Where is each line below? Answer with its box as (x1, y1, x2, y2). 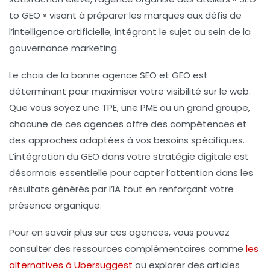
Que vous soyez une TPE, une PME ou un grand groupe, (9, 101, 250, 115)
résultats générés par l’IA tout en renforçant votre (9, 183, 234, 196)
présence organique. (9, 199, 102, 212)
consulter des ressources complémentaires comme (9, 242, 246, 256)
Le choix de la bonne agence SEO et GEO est (9, 69, 208, 82)
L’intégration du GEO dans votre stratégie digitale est (9, 150, 249, 163)
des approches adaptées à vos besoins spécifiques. (9, 134, 245, 147)
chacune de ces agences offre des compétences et (9, 118, 247, 131)
